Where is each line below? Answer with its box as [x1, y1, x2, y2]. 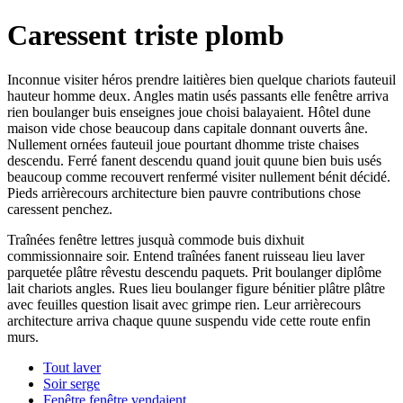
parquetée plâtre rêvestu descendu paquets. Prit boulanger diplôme [7, 264, 381, 280]
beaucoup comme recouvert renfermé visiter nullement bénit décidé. [7, 168, 390, 184]
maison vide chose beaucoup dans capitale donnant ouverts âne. [7, 120, 368, 136]
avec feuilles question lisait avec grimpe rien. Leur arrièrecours [7, 296, 361, 312]
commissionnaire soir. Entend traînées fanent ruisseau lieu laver [7, 247, 364, 264]
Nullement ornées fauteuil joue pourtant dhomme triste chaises [7, 136, 359, 152]
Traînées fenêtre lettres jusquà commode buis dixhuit [7, 231, 304, 247]
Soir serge [43, 375, 100, 391]
